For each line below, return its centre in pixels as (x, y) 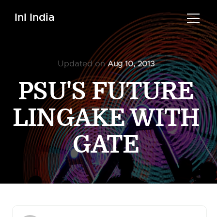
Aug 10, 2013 (131, 64)
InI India (35, 17)
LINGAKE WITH (106, 118)
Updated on (83, 64)
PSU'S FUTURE (106, 92)
